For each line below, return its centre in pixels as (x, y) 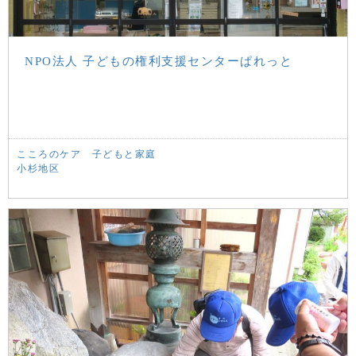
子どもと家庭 (124, 155)
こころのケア (49, 155)
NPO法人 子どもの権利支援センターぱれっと (159, 62)
